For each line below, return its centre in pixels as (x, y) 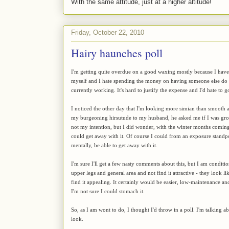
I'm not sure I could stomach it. (108, 191)
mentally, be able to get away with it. (114, 145)
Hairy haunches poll (117, 53)
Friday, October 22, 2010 (108, 33)
